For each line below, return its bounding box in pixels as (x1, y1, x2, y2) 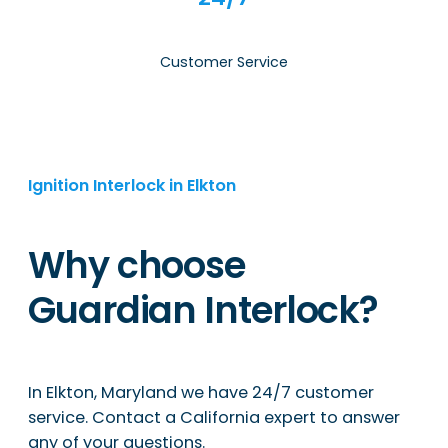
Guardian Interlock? (28, 285, 379, 337)
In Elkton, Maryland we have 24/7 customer (28, 380, 374, 404)
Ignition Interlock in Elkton (28, 173, 236, 197)
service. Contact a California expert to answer (28, 405, 400, 429)
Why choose (28, 240, 246, 292)
